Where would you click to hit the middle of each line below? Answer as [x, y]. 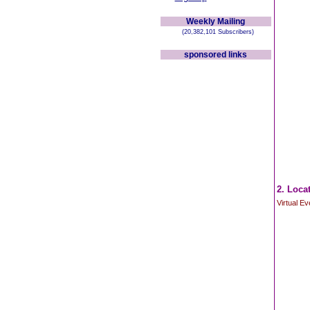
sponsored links [216, 55]
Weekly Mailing [216, 21]
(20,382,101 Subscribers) [216, 32]
